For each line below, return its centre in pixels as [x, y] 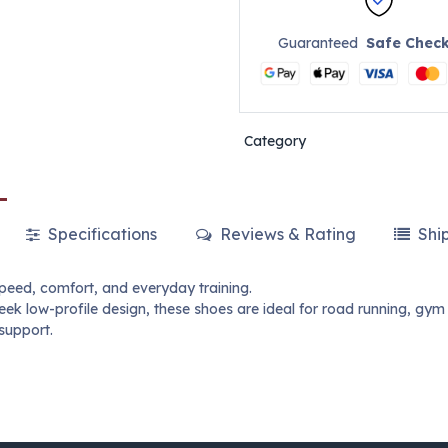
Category [274, 141]
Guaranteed [322, 43]
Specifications [101, 234]
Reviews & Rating [285, 234]
